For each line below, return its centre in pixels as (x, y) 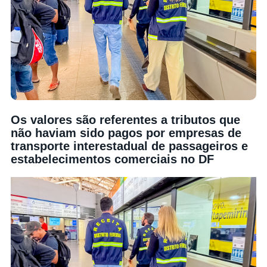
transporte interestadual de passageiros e (129, 146)
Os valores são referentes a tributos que (125, 119)
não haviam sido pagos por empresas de (126, 133)
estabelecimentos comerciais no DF (112, 159)
